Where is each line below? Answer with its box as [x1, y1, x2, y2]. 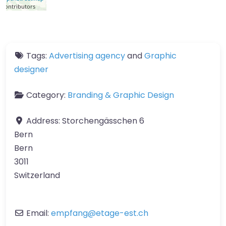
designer [14, 63, 48, 75]
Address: [26, 115, 62, 127]
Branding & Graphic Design [68, 89, 174, 101]
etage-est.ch [96, 207, 148, 219]
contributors [2, 2, 35, 10]
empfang [51, 207, 88, 219]
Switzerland [14, 169, 60, 181]
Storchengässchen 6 [62, 115, 144, 127]
